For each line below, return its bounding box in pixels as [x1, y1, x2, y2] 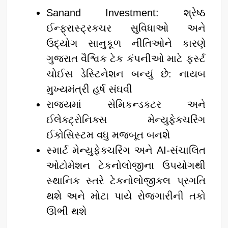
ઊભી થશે [46, 205, 87, 217]
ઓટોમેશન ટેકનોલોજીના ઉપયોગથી [46, 159, 206, 171]
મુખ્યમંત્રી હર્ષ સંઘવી [46, 83, 132, 95]
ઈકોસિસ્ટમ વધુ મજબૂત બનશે [46, 129, 170, 140]
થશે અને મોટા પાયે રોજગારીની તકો [46, 190, 206, 202]
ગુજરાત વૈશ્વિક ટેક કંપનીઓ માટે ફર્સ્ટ [46, 52, 206, 64]
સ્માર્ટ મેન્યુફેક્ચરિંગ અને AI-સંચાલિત [46, 144, 206, 156]
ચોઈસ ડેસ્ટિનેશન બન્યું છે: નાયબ [46, 68, 206, 79]
